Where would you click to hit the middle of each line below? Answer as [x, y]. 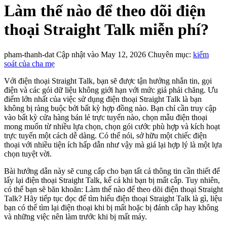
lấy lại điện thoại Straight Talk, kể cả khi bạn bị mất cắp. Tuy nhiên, [112, 180]
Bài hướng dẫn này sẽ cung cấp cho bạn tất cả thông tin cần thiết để [112, 171]
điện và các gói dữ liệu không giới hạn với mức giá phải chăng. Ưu [111, 90]
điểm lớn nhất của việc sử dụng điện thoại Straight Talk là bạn [103, 99]
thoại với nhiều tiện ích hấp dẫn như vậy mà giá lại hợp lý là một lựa [113, 144]
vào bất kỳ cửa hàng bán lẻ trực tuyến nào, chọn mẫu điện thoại [106, 117]
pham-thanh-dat [30, 54]
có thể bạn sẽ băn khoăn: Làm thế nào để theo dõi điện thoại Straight [113, 189]
